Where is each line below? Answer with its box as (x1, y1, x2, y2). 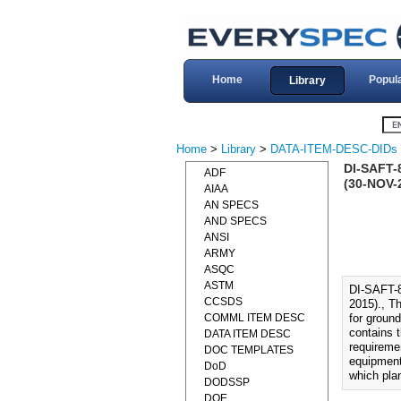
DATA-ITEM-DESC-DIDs (270, 142, 397, 156)
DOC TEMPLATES (204, 344, 294, 356)
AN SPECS (204, 199, 259, 211)
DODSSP (204, 376, 250, 388)
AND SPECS (204, 215, 267, 227)
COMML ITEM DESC (204, 311, 305, 324)
